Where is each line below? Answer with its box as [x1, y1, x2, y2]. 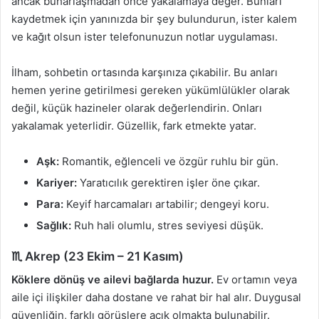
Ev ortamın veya [214, 273, 297, 287]
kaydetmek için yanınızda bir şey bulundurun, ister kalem [11, 11, 297, 26]
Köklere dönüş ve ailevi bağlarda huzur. [11, 273, 214, 287]
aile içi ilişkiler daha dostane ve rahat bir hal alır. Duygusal [11, 291, 301, 305]
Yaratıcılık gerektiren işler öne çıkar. [77, 175, 260, 189]
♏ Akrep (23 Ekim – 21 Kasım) [11, 249, 184, 263]
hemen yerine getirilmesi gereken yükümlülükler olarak [11, 83, 290, 97]
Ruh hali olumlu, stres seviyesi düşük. [71, 218, 263, 232]
